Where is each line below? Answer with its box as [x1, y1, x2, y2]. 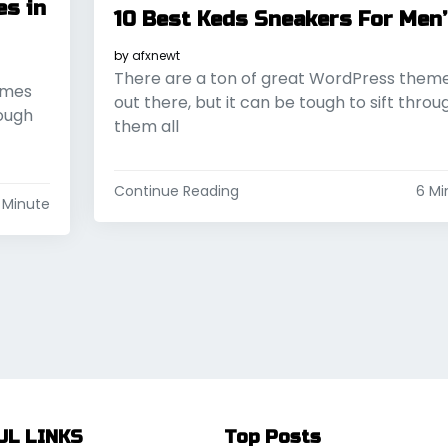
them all [113, 115, 179, 139]
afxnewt [131, 47, 180, 65]
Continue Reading [113, 181, 239, 202]
